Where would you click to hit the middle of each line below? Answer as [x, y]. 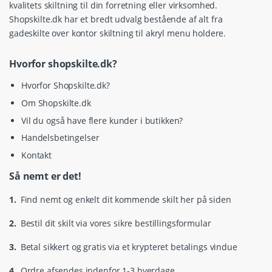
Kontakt [37, 155]
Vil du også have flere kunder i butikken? [102, 120]
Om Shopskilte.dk [56, 103]
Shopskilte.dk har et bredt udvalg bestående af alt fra [116, 19]
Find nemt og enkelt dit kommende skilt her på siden [126, 199]
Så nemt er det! [45, 176]
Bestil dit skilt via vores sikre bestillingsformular [116, 223]
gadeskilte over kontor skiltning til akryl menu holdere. [118, 33]
